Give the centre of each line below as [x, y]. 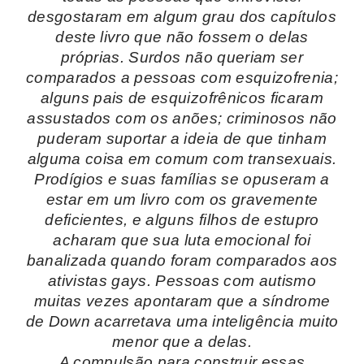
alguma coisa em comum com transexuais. [182, 158]
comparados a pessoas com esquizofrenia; [182, 77]
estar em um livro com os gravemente [182, 199]
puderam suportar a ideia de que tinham [182, 138]
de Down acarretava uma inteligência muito [182, 321]
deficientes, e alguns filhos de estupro [182, 219]
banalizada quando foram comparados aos [182, 260]
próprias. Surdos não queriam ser [182, 57]
